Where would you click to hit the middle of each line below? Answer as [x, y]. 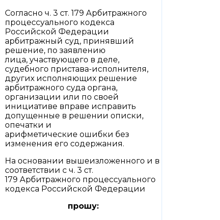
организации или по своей [62, 97]
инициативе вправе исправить [70, 106]
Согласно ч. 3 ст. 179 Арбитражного [76, 13]
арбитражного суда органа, [61, 88]
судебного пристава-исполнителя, [77, 69]
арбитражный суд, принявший [69, 41]
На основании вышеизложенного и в [82, 161]
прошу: [83, 206]
